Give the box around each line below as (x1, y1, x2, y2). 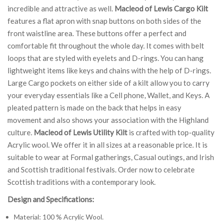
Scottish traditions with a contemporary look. (7, 177, 156, 186)
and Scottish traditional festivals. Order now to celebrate (7, 165, 195, 174)
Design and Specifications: (7, 194, 94, 204)
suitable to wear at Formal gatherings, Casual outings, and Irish (7, 152, 214, 162)
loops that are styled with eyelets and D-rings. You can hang (7, 53, 204, 62)
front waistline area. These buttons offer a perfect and (7, 28, 186, 38)
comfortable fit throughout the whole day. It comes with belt (7, 41, 204, 50)
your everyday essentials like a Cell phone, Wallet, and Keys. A (7, 90, 210, 100)
